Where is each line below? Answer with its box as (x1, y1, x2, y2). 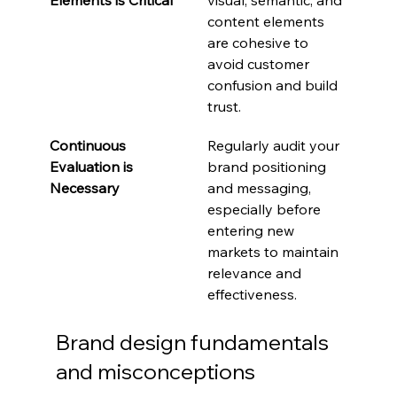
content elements (206, 12, 328, 30)
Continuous (49, 136, 129, 154)
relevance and (206, 263, 305, 282)
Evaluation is (49, 157, 136, 175)
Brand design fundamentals (55, 328, 333, 355)
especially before (206, 199, 324, 218)
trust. (206, 97, 241, 115)
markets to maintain (206, 242, 342, 261)
